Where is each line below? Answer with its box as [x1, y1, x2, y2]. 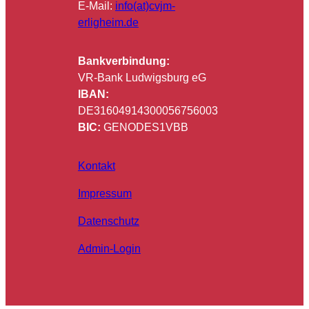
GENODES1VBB [103, 121, 188, 134]
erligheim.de [77, 17, 139, 29]
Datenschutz [77, 215, 139, 228]
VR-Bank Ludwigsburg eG [77, 72, 206, 84]
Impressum [77, 188, 132, 200]
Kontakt [77, 160, 115, 172]
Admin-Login [77, 243, 141, 255]
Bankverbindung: [77, 55, 170, 68]
